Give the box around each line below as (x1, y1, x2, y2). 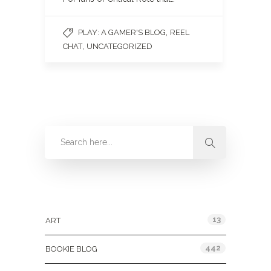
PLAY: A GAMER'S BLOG (78, 28, 166, 37)
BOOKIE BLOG (45, 244, 97, 253)
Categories (45, 189, 94, 199)
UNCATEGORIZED (87, 42, 152, 51)
